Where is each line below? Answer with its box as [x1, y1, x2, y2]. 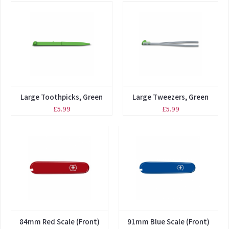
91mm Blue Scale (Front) [127, 216, 210, 226]
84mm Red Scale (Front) [19, 216, 100, 226]
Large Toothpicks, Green [20, 91, 103, 102]
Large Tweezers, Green [132, 91, 209, 102]
